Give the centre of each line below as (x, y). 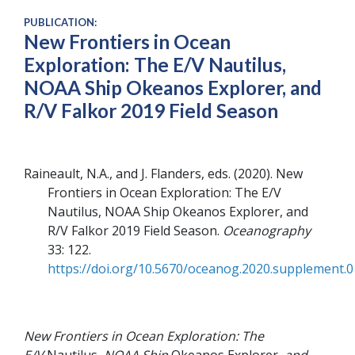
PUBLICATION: (60, 23)
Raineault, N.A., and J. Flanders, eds (126, 173)
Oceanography (267, 230)
